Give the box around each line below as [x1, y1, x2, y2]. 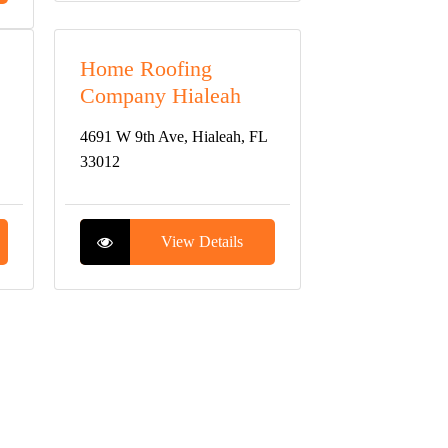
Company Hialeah [79, 83, 241, 108]
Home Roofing [79, 56, 212, 81]
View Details [161, 233, 244, 250]
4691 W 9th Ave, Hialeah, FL [79, 128, 267, 145]
